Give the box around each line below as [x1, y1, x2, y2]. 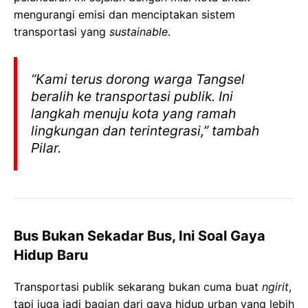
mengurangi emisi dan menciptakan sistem [14, 8, 235, 22]
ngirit [262, 280, 289, 294]
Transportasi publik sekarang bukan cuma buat [14, 280, 262, 294]
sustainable [109, 25, 168, 39]
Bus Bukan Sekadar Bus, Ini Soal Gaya [14, 228, 265, 245]
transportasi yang [14, 25, 109, 39]
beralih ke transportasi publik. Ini [31, 88, 233, 105]
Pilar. [31, 140, 61, 157]
